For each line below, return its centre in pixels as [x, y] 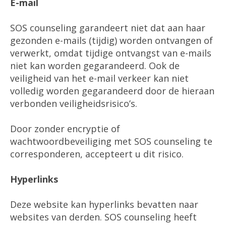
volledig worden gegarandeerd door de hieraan [112, 91]
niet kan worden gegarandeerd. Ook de [95, 66]
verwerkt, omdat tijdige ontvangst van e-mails [111, 53]
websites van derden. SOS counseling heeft [103, 217]
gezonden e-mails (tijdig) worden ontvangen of [111, 40]
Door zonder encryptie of [65, 129]
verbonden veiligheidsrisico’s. [74, 103]
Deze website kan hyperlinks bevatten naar [104, 204]
